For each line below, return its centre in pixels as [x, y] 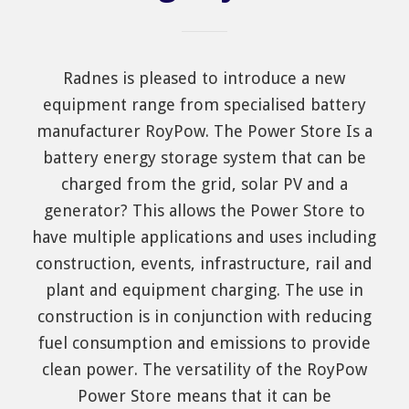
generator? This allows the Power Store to [204, 211]
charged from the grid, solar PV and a [204, 184]
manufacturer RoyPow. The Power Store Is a [204, 131]
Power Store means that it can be [204, 396]
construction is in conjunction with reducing [204, 317]
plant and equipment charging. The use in [204, 290]
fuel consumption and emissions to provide [204, 343]
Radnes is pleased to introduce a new [204, 79]
